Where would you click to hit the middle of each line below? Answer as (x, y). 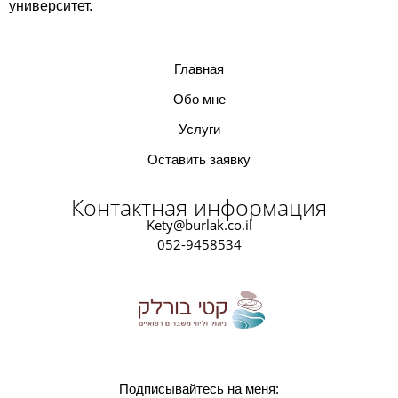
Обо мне (199, 100)
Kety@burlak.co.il (199, 225)
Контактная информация (199, 207)
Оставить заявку (199, 160)
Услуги (199, 130)
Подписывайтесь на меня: (199, 389)
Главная (199, 70)
